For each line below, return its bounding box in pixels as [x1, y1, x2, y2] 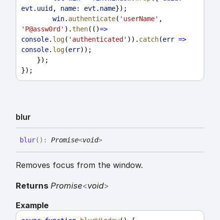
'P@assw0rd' [21, 25, 64, 33]
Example [16, 200, 49, 211]
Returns [16, 181, 51, 191]
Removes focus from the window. [16, 160, 143, 170]
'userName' [119, 14, 159, 23]
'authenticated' [68, 35, 127, 43]
